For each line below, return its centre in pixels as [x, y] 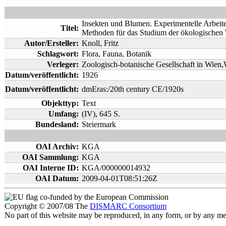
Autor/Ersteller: [51, 43]
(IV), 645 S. [101, 114]
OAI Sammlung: [50, 157]
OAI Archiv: [57, 146]
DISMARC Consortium [128, 206]
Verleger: [63, 64]
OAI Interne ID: [51, 167]
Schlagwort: [58, 53]
